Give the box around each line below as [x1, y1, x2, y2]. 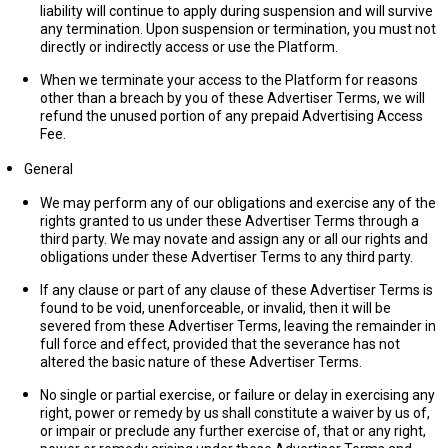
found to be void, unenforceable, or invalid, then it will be [40, 300, 391, 316]
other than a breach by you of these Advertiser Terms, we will [40, 90, 425, 106]
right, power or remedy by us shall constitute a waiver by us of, [40, 405, 430, 421]
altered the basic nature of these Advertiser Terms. [40, 354, 362, 370]
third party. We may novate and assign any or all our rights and [40, 231, 428, 247]
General [24, 161, 73, 177]
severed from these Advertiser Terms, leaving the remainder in [40, 318, 436, 334]
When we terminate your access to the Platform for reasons [40, 72, 418, 88]
